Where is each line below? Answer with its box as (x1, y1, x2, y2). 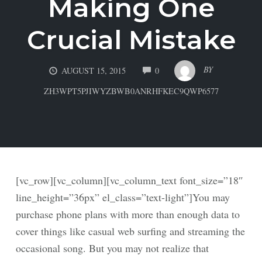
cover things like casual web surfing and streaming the (16, 224, 245, 238)
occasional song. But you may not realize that (16, 241, 209, 255)
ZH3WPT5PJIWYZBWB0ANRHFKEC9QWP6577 (43, 85, 219, 97)
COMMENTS (158, 62, 207, 74)
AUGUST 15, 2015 (61, 65, 126, 77)
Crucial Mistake (26, 23, 236, 56)
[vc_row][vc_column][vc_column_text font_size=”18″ (16, 173, 243, 187)
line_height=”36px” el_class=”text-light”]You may (16, 190, 230, 204)
